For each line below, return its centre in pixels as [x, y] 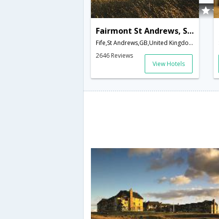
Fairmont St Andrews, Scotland [190, 31]
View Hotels [169, 64]
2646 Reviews [114, 56]
